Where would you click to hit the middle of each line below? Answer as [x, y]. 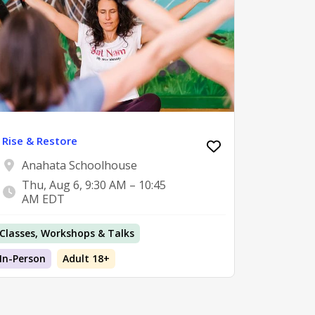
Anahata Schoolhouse [79, 166]
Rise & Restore [40, 141]
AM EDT [43, 199]
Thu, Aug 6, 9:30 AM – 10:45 [94, 185]
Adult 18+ [86, 259]
